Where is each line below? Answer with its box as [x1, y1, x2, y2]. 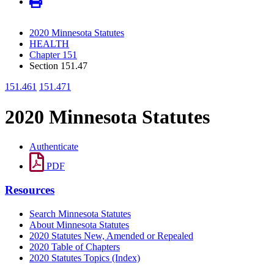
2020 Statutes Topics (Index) [29, 252, 140, 263]
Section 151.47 [29, 61, 87, 72]
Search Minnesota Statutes [29, 208, 131, 219]
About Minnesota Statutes [29, 219, 129, 230]
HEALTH [29, 39, 69, 50]
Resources [5, 183, 54, 196]
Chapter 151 [29, 50, 77, 61]
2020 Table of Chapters [29, 241, 120, 252]
